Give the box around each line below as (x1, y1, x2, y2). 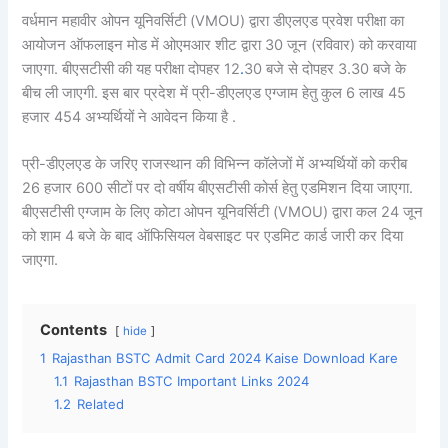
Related (77, 396, 125, 413)
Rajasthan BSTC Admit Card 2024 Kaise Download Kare (52, 350, 399, 367)
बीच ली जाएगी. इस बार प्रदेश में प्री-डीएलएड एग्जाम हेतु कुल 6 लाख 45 (22, 83, 407, 102)
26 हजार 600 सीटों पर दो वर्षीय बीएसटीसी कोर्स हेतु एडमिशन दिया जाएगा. (22, 179, 414, 198)
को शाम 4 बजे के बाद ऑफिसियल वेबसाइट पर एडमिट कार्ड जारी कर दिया (22, 227, 404, 246)
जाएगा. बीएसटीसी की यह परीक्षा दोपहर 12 (22, 59, 241, 78)
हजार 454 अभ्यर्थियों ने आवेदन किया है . (22, 107, 237, 126)
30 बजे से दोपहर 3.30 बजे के (244, 59, 407, 78)
